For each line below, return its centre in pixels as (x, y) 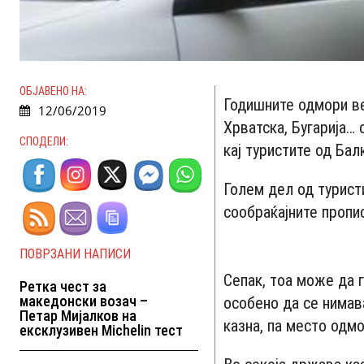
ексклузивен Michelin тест (101, 330)
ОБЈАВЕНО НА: (53, 91)
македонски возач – (84, 301)
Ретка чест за (63, 286)
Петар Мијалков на (78, 315)
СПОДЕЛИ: (44, 141)
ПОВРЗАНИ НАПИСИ (75, 253)
